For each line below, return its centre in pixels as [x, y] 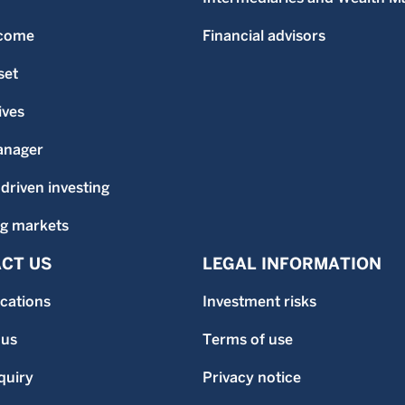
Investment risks [259, 301]
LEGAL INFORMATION [292, 264]
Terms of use [248, 339]
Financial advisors [264, 36]
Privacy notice [252, 377]
